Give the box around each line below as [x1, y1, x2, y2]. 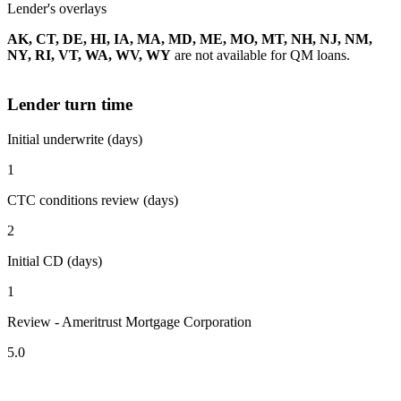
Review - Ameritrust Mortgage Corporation [7, 313, 252, 329]
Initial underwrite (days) [7, 131, 142, 147]
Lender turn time [7, 95, 132, 115]
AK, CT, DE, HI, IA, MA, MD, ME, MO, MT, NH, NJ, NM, [7, 31, 372, 47]
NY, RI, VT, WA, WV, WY [7, 47, 171, 64]
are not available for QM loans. [171, 47, 350, 64]
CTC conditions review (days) [7, 192, 178, 208]
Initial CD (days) [7, 252, 102, 269]
